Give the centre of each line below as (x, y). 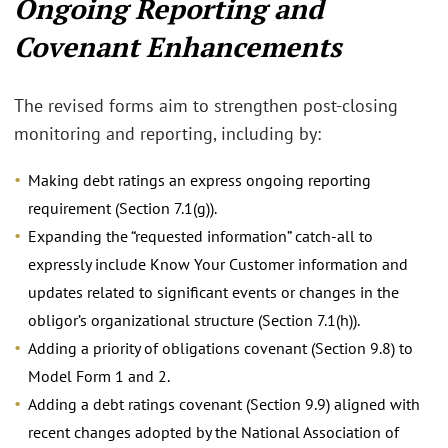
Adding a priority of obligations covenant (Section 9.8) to (220, 347)
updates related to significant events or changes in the (213, 291)
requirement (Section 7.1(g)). (122, 207)
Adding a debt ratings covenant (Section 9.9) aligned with (224, 403)
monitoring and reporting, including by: (167, 133)
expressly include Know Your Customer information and (218, 263)
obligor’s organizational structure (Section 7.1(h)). (194, 319)
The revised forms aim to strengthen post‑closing (206, 105)
